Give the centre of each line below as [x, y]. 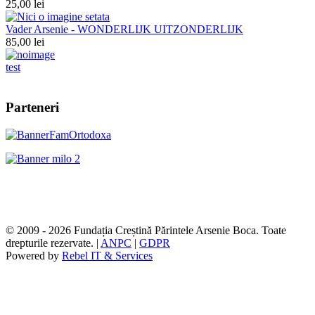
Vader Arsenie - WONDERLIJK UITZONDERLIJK [124, 30]
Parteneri [32, 108]
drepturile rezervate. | [53, 243]
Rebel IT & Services [107, 255]
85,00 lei [25, 42]
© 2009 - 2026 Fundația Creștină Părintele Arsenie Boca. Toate [146, 230]
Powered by [34, 255]
